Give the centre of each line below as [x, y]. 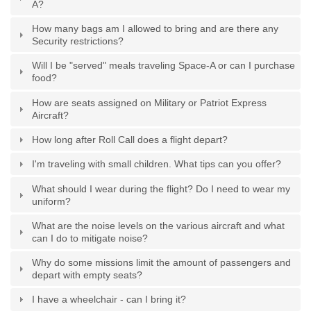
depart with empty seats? [87, 275]
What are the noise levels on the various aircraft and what [159, 225]
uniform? [52, 201]
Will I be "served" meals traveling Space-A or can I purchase [164, 66]
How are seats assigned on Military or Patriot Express [150, 102]
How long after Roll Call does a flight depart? [130, 139]
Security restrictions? [78, 41]
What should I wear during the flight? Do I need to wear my [161, 188]
